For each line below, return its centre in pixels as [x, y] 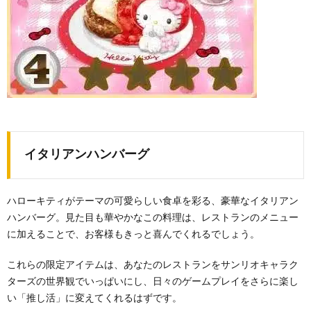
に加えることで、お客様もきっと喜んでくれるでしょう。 [133, 235]
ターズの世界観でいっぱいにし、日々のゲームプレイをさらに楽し [153, 282]
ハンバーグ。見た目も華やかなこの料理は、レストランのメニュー [153, 218]
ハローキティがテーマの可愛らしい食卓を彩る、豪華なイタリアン [153, 201]
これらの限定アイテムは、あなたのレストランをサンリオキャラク [153, 265]
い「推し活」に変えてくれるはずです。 [94, 299]
